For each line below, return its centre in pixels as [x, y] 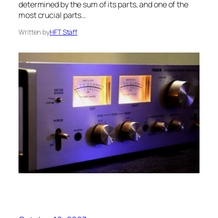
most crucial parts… [53, 15]
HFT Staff [64, 32]
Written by [34, 32]
